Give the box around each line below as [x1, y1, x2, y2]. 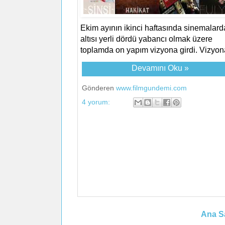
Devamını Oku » [131, 63, 189, 72]
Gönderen [81, 83, 116, 92]
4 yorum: [81, 97, 112, 106]
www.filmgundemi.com [116, 83, 187, 92]
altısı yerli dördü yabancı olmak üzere [80, 34, 212, 43]
